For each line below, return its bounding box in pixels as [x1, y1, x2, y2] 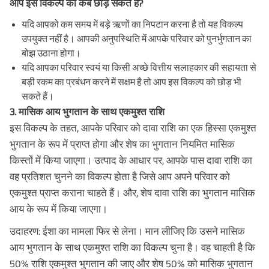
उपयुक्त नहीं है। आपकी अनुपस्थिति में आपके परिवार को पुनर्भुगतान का [22, 33, 252, 44]
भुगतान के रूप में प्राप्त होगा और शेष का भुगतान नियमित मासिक [10, 138, 235, 150]
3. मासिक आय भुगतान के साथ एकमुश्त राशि [10, 106, 165, 117]
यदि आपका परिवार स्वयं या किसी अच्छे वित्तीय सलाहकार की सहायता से [22, 62, 256, 73]
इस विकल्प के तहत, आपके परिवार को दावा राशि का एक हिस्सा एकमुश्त [10, 122, 256, 133]
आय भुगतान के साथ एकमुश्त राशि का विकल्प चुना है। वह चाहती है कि [10, 241, 255, 253]
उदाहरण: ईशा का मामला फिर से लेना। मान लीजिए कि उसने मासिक [10, 225, 245, 237]
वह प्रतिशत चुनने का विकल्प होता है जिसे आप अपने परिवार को [10, 171, 230, 182]
